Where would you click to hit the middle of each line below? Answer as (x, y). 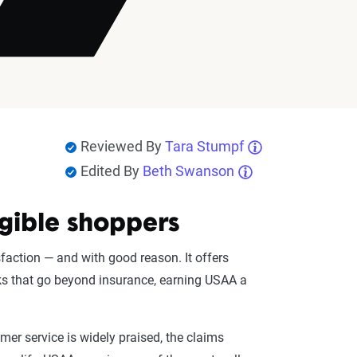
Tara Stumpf (204, 146)
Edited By (111, 171)
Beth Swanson (188, 171)
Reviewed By (122, 146)
